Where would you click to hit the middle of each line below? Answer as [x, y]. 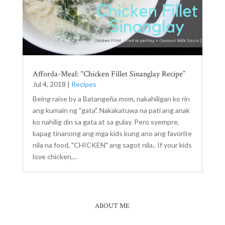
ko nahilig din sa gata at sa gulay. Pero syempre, [106, 122]
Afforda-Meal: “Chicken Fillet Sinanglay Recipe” [109, 74]
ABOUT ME [113, 206]
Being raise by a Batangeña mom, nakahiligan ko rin [111, 98]
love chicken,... [55, 156]
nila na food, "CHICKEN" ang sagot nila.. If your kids [112, 145]
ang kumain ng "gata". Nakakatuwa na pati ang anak [111, 110]
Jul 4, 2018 [49, 84]
